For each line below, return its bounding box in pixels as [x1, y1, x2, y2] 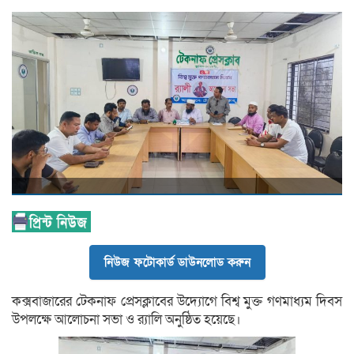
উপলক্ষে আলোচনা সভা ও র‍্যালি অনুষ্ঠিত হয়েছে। [12, 310, 241, 329]
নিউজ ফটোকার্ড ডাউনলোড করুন [104, 254, 250, 270]
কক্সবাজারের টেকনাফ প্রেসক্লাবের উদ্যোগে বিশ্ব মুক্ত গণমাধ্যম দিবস [12, 292, 342, 311]
